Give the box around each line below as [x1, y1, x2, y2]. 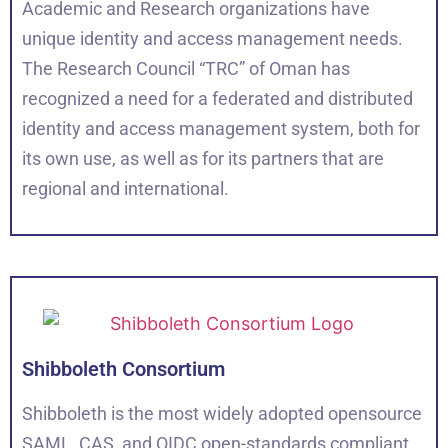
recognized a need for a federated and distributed [22, 87, 413, 109]
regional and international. [22, 177, 229, 199]
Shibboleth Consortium [22, 356, 225, 381]
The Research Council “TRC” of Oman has [22, 57, 350, 79]
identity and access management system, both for [22, 117, 420, 139]
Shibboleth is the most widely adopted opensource [22, 402, 422, 424]
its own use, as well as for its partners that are [22, 147, 384, 169]
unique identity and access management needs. [22, 27, 403, 49]
